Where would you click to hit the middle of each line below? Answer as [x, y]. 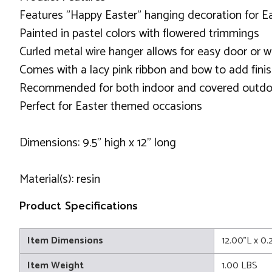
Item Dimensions [65, 240]
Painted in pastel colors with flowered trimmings [139, 33]
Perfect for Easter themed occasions [111, 106]
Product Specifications [79, 206]
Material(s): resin [60, 179]
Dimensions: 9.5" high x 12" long [98, 143]
